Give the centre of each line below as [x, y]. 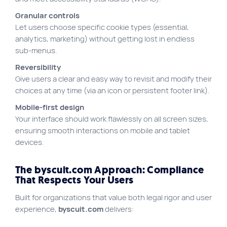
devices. [30, 142]
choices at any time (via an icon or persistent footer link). [112, 90]
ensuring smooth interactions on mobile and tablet [103, 130]
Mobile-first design [50, 107]
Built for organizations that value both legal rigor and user [113, 198]
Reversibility [38, 67]
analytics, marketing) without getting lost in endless [105, 39]
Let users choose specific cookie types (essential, [102, 27]
